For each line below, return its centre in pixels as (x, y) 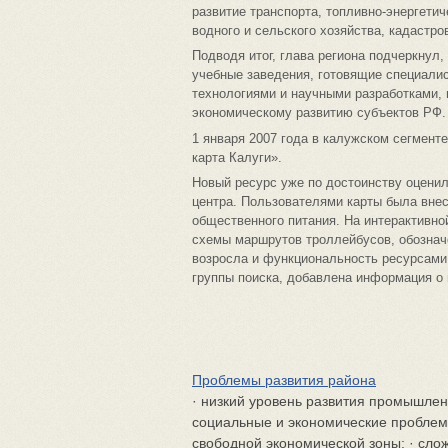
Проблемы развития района (284, 379)
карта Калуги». (237, 157)
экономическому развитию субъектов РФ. (319, 112)
